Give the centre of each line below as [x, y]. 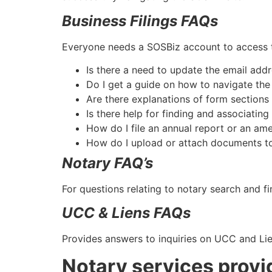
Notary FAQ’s [107, 163]
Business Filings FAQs [140, 21]
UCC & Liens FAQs [126, 213]
